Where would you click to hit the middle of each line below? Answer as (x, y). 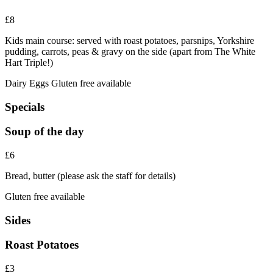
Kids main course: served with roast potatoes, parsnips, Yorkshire (129, 40)
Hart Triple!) (29, 62)
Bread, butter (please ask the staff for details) (90, 175)
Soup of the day (44, 132)
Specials (25, 107)
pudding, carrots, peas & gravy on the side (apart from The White (130, 51)
